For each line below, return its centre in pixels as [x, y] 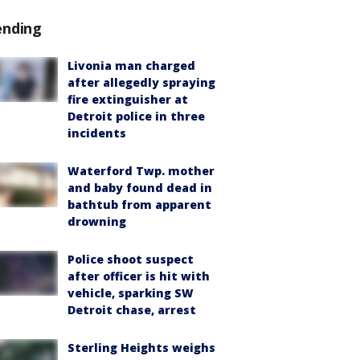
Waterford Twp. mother [141, 170]
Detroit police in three [136, 116]
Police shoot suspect [131, 259]
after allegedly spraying [141, 82]
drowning [97, 221]
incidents [97, 133]
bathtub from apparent [139, 204]
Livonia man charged [131, 65]
